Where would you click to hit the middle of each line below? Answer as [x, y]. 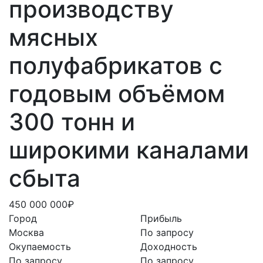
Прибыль [161, 218]
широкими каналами [129, 150]
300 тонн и [72, 122]
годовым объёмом [117, 93]
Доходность [169, 246]
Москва [26, 232]
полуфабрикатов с [116, 65]
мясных [53, 37]
